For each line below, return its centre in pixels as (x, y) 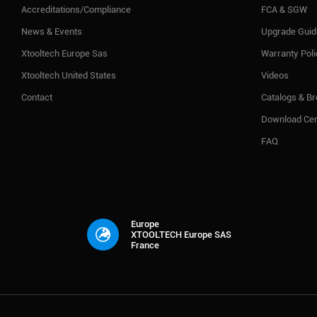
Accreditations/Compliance (76, 9)
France (145, 246)
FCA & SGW (284, 9)
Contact (37, 97)
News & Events (52, 31)
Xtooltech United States (69, 75)
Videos (275, 75)
